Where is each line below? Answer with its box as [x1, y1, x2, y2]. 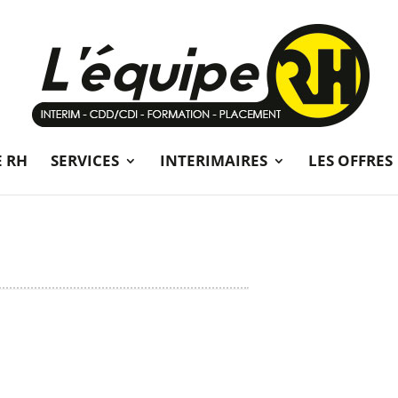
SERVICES [50, 150, 119, 171]
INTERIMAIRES [159, 150, 267, 171]
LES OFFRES [307, 150, 393, 171]
